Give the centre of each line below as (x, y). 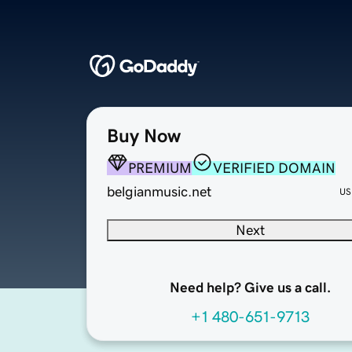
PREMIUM (160, 169)
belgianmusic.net (159, 192)
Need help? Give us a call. (250, 288)
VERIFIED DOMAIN (274, 169)
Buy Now (144, 136)
